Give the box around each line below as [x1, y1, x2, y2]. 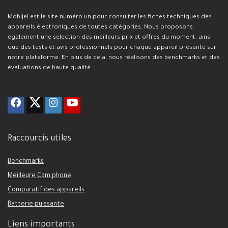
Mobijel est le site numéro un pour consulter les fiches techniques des [8, 13, 212, 21]
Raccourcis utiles [8, 134, 71, 144]
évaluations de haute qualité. [8, 64, 92, 72]
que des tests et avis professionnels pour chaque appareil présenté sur [8, 44, 216, 51]
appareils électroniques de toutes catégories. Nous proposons [8, 23, 193, 31]
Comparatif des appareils [8, 186, 84, 194]
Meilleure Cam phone [8, 172, 71, 180]
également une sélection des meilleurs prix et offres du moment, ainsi [8, 34, 212, 41]
